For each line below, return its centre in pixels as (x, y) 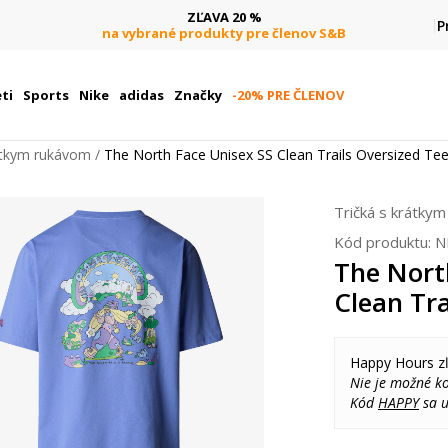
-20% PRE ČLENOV (287, 95)
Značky (197, 95)
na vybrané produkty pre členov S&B (224, 32)
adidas (141, 95)
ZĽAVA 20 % (224, 16)
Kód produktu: (384, 242)
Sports (45, 95)
